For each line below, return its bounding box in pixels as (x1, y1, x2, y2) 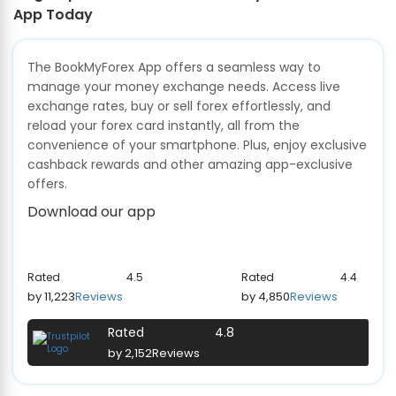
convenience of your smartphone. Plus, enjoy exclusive (27, 136, 367, 155)
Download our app (27, 202, 156, 223)
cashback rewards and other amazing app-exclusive (27, 156, 353, 174)
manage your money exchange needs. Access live (27, 78, 340, 96)
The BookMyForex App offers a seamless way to (27, 58, 321, 77)
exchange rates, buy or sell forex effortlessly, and (27, 97, 331, 116)
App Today (13, 4, 93, 26)
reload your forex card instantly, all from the (27, 117, 300, 135)
